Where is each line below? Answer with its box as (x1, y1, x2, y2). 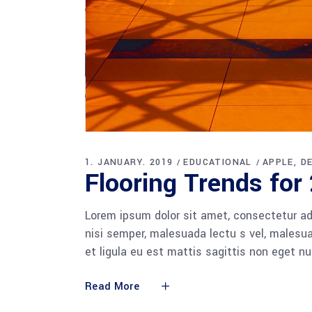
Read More (85, 279, 139, 294)
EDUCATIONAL (183, 156, 252, 169)
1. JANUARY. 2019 (85, 156, 173, 169)
